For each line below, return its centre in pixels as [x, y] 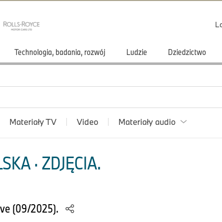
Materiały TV [33, 122]
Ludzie [137, 52]
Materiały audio [147, 122]
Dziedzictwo [187, 52]
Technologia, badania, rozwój [60, 52]
